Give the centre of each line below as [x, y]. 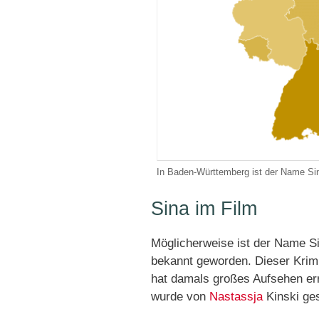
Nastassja [236, 296]
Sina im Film [204, 208]
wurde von [180, 296]
